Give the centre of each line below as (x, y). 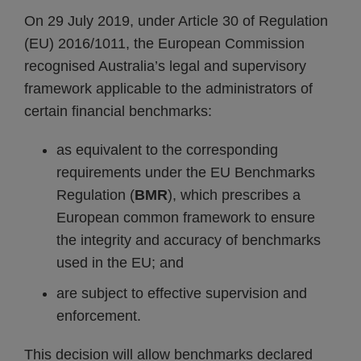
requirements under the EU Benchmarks (186, 172)
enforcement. (99, 316)
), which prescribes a (234, 195)
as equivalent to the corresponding (167, 150)
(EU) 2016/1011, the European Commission (164, 44)
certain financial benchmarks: (118, 111)
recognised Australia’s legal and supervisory (165, 66)
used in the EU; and (120, 263)
